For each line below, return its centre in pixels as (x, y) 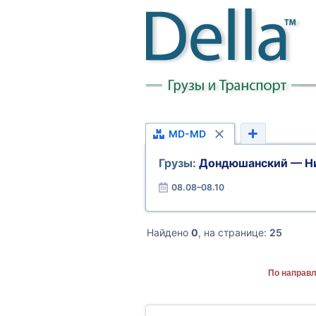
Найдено (169, 232)
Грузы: (178, 163)
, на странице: (234, 232)
